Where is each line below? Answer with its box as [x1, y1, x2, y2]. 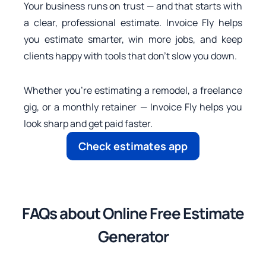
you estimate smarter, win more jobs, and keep [24, 32, 242, 46]
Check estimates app [78, 138, 188, 153]
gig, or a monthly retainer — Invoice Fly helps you [24, 100, 242, 113]
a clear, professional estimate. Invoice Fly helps [24, 15, 242, 29]
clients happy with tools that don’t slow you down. [24, 49, 237, 62]
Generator [97, 225, 169, 247]
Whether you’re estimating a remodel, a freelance [24, 83, 242, 97]
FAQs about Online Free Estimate [22, 202, 244, 224]
